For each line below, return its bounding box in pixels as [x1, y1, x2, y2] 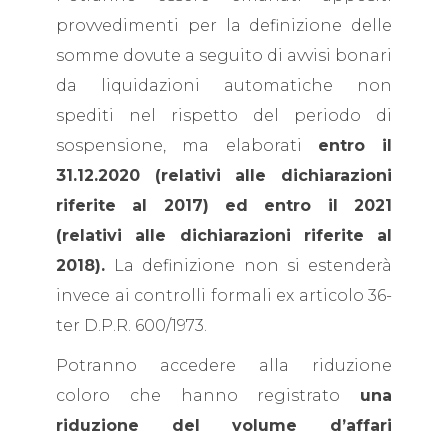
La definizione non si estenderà [114, 256, 393, 275]
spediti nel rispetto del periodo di [56, 106, 392, 125]
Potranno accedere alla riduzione [56, 356, 392, 375]
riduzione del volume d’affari [56, 416, 392, 435]
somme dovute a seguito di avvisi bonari [56, 46, 392, 65]
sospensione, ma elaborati [56, 136, 318, 155]
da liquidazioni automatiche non [56, 76, 392, 95]
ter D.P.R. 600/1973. [56, 316, 207, 335]
